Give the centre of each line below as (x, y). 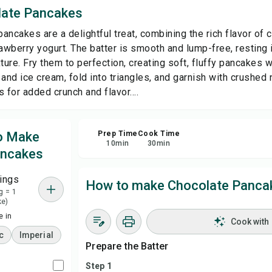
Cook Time (159, 134)
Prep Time (118, 134)
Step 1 (99, 266)
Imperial (36, 235)
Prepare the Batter (127, 246)
